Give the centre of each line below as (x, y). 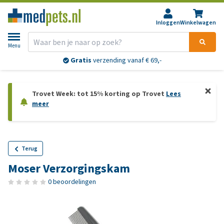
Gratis (81, 60)
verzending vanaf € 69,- (126, 60)
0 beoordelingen (72, 182)
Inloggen (168, 22)
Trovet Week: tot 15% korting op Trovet (99, 94)
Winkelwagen (198, 22)
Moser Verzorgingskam (69, 168)
